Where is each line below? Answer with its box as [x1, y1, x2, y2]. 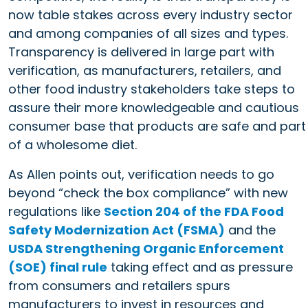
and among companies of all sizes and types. [8, 24, 288, 42]
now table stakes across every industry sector [8, 5, 293, 23]
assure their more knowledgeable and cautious [8, 98, 299, 116]
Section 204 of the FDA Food [104, 202, 284, 220]
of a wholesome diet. [8, 135, 137, 153]
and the [225, 221, 276, 239]
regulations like [8, 202, 104, 220]
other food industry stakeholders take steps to [8, 80, 295, 98]
